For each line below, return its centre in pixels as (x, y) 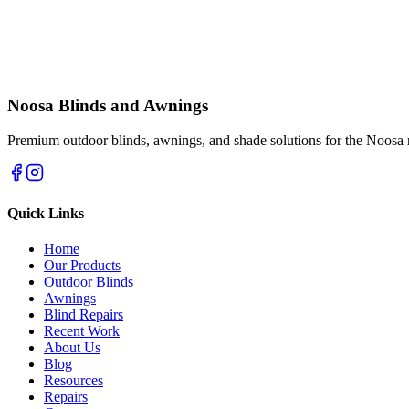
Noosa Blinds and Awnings (108, 105)
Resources (73, 380)
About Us (72, 347)
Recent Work (82, 330)
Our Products (82, 265)
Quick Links (46, 213)
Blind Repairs (84, 314)
